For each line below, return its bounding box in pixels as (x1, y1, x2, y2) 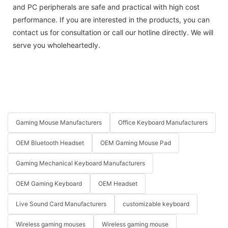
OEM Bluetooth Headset (16, 139, 84, 147)
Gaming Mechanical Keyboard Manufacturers (16, 159, 145, 167)
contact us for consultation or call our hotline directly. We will (13, 28, 213, 37)
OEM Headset (98, 180, 137, 188)
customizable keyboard (123, 200, 189, 208)
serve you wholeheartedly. (13, 41, 100, 50)
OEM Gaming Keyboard (16, 180, 82, 188)
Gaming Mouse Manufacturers (16, 119, 102, 127)
